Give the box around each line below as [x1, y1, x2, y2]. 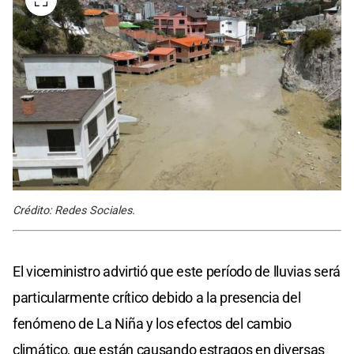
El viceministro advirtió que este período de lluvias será [13, 262, 341, 280]
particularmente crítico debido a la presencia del [13, 288, 301, 306]
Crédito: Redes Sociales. [13, 203, 135, 217]
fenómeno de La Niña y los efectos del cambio [13, 314, 292, 332]
